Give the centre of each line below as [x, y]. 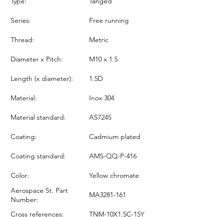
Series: [21, 20]
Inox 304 [102, 98]
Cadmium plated [115, 136]
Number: [24, 200]
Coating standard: [38, 156]
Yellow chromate [114, 175]
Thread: [23, 39]
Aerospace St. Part [39, 190]
